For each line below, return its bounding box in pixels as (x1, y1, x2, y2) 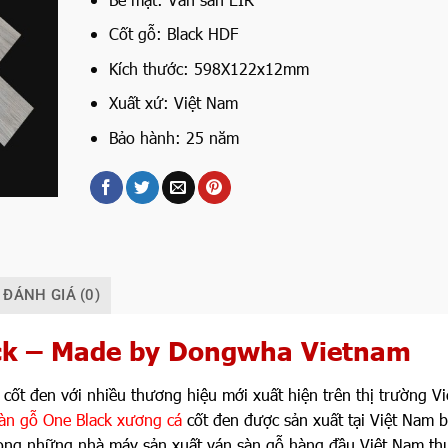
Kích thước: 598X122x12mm (109, 57, 310, 79)
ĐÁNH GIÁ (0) (3, 285, 101, 304)
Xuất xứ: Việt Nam (109, 92, 239, 114)
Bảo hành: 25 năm (109, 126, 240, 148)
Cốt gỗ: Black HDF (109, 23, 239, 45)
